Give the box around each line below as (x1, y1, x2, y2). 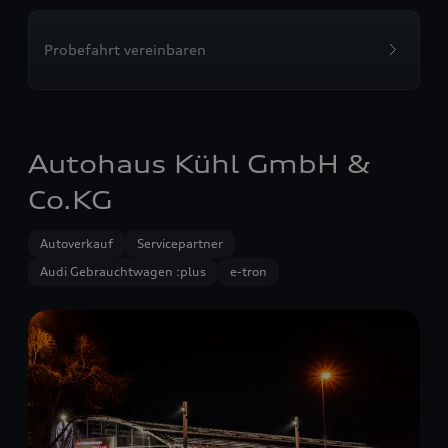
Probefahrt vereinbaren (44, 40, 206, 58)
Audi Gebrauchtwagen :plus (40, 263, 206, 279)
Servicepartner (137, 235, 223, 251)
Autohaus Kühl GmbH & (28, 148, 370, 179)
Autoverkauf (40, 235, 113, 251)
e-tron (230, 263, 267, 279)
